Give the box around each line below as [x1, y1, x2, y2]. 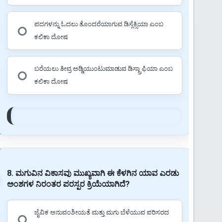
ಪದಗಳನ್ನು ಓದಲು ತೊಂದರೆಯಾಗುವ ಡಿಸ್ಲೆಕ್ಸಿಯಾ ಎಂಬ [34, 19, 164, 29]
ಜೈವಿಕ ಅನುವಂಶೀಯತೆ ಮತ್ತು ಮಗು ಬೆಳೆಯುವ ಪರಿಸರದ [34, 207, 169, 217]
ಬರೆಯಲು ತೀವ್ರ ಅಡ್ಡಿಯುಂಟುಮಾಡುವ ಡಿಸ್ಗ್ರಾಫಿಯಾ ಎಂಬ [34, 63, 173, 73]
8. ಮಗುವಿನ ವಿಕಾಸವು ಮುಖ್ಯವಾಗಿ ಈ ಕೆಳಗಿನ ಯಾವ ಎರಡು [6, 168, 179, 178]
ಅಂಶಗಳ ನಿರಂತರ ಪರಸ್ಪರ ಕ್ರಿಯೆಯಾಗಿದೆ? [6, 179, 130, 189]
